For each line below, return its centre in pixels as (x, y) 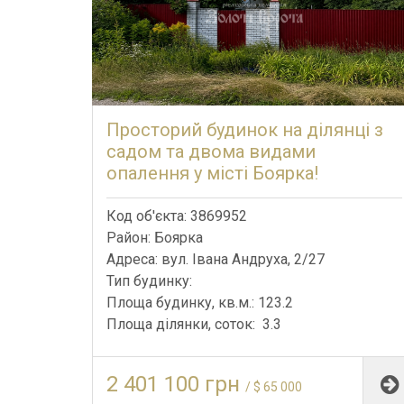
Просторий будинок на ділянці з (245, 129)
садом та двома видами (211, 151)
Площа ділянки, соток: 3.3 (194, 324)
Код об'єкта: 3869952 (177, 216)
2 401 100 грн (176, 384)
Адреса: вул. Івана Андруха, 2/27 (216, 259)
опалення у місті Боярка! (212, 173)
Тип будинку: (151, 280)
